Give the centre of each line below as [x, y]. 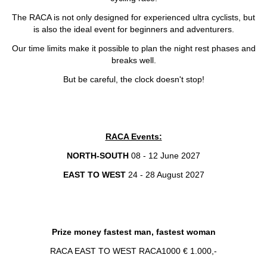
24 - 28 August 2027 [165, 175]
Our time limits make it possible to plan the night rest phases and [133, 48]
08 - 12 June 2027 [164, 156]
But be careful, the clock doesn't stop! [133, 79]
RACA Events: [133, 136]
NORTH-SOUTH [98, 156]
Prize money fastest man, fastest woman [133, 232]
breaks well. [133, 60]
